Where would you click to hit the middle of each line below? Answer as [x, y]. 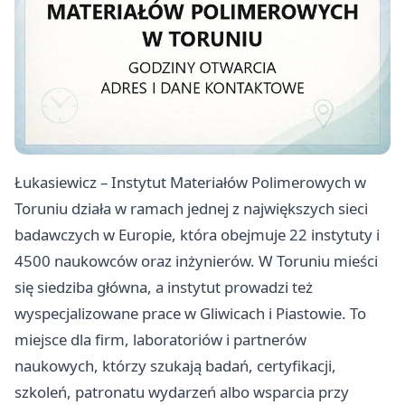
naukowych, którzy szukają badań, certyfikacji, [175, 366]
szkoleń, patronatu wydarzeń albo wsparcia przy [182, 392]
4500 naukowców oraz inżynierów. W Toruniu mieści [196, 261]
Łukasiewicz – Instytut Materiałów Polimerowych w [190, 183]
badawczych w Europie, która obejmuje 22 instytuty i [197, 235]
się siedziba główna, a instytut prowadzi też [164, 287]
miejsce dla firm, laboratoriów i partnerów [160, 340]
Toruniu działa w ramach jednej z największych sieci [191, 209]
